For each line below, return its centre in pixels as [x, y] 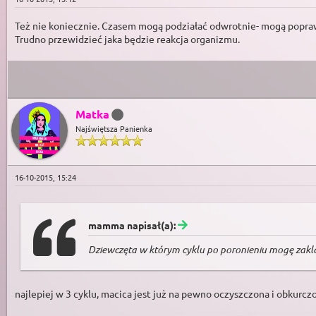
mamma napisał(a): [133, 225]
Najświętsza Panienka [114, 129]
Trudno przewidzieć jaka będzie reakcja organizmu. [127, 39]
